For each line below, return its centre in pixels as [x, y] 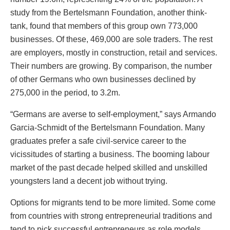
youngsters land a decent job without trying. [89, 181]
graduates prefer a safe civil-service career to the [98, 141]
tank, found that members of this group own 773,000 [104, 26]
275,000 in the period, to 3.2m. [65, 93]
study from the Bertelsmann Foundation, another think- [109, 13]
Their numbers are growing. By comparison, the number [111, 66]
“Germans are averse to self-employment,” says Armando [113, 114]
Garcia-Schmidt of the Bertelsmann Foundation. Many [108, 128]
